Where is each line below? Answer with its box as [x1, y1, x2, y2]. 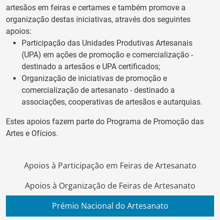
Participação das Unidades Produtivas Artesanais [22, 38, 192, 48]
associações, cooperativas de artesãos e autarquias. [22, 97, 202, 107]
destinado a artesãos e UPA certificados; [22, 61, 160, 71]
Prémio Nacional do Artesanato [52, 200, 168, 211]
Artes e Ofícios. [6, 128, 58, 138]
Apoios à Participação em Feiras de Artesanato [24, 160, 196, 171]
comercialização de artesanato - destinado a [22, 85, 175, 95]
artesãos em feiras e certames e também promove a [6, 2, 186, 12]
